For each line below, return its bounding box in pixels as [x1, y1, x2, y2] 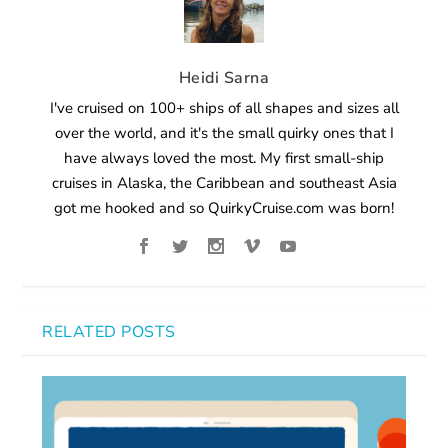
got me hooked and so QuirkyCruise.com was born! [54, 197, 394, 218]
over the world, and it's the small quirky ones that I [54, 122, 394, 143]
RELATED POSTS [42, 320, 176, 343]
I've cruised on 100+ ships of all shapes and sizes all [49, 97, 399, 118]
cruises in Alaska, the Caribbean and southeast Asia [51, 172, 397, 193]
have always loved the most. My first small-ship [64, 147, 384, 168]
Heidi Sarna [178, 66, 270, 89]
